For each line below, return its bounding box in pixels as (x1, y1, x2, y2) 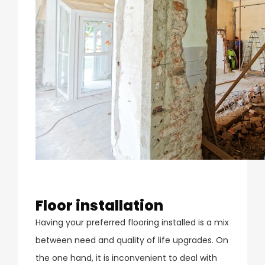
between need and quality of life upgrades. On (35, 234, 228, 246)
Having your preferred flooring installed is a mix (35, 216, 229, 228)
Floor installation (35, 195, 163, 215)
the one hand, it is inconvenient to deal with (35, 251, 217, 264)
